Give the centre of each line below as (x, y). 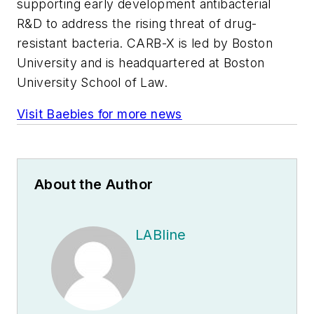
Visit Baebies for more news (100, 114)
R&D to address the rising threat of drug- (137, 23)
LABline (161, 235)
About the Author (94, 185)
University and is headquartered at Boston (141, 62)
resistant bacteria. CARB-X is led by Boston (145, 43)
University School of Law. (92, 82)
